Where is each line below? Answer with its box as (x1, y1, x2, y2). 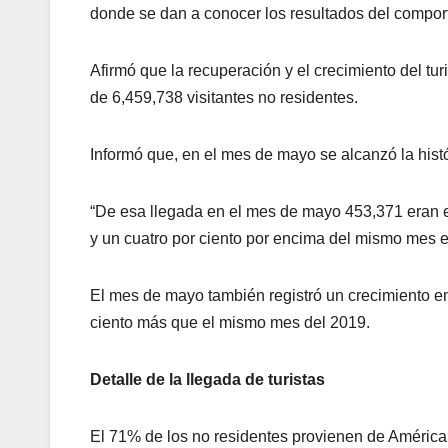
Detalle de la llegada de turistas (90, 371, 325, 389)
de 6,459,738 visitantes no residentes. (90, 89, 358, 107)
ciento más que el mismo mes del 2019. (90, 314, 370, 332)
